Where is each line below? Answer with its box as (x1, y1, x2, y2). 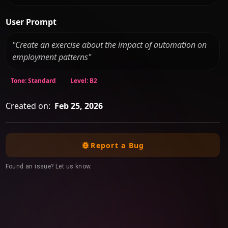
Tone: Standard (10, 76, 56, 85)
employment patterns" (12, 51, 92, 63)
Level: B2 (70, 76, 97, 85)
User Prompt (5, 16, 56, 27)
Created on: (5, 100, 50, 112)
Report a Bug (91, 140, 145, 150)
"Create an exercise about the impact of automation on (12, 39, 207, 51)
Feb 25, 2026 (54, 100, 103, 112)
